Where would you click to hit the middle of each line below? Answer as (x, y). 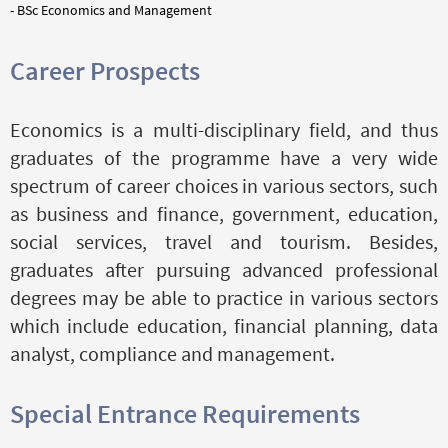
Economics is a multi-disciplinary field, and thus (224, 129)
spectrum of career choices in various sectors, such (224, 185)
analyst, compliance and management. (172, 353)
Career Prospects (105, 70)
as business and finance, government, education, (224, 213)
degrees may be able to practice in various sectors (224, 297)
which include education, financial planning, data (224, 325)
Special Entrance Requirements (185, 413)
